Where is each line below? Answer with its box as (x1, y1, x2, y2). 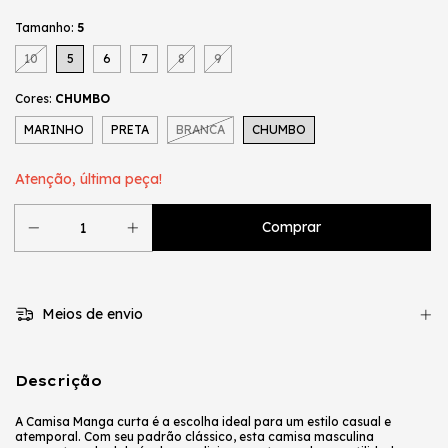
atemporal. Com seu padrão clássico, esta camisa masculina (15, 429, 374, 445)
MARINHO (24, 122, 84, 138)
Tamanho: (15, 20, 77, 36)
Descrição (15, 372, 102, 391)
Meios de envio (37, 305, 143, 324)
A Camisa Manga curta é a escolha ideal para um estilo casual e (15, 414, 391, 430)
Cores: (15, 91, 55, 107)
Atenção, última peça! (15, 170, 162, 189)
